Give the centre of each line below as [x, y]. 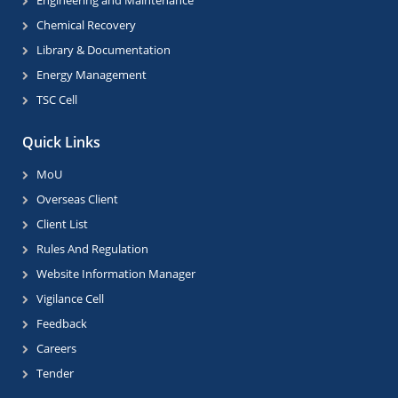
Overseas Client [77, 199]
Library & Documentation [103, 50]
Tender [55, 374]
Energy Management [92, 75]
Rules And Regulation [92, 249]
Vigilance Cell [70, 299]
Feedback [62, 324]
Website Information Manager [116, 274]
